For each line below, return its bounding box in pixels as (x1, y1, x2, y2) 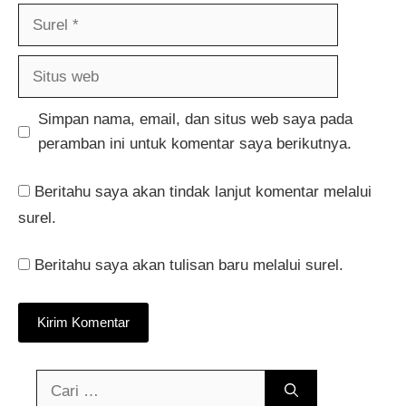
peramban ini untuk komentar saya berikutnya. (37, 135, 352, 153)
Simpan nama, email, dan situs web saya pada (37, 111, 353, 129)
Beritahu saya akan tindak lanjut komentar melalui (34, 182, 372, 200)
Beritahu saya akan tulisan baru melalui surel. (34, 256, 343, 275)
